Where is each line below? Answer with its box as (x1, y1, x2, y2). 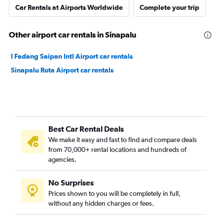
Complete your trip (140, 3, 199, 11)
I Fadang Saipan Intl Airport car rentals (11, 52, 133, 60)
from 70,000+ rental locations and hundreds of (48, 146, 186, 153)
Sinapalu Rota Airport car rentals (11, 66, 113, 74)
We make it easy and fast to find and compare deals (48, 136, 197, 144)
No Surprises (48, 178, 94, 187)
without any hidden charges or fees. (48, 199, 154, 207)
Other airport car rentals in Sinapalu (9, 30, 136, 39)
